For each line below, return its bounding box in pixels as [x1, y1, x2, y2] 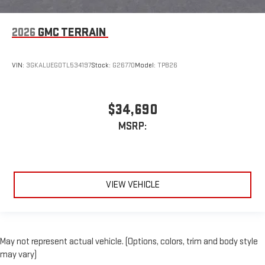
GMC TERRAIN [38, 25, 106, 40]
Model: [135, 61, 157, 70]
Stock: [91, 61, 112, 70]
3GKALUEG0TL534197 [26, 61, 91, 70]
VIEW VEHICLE [105, 179, 160, 191]
